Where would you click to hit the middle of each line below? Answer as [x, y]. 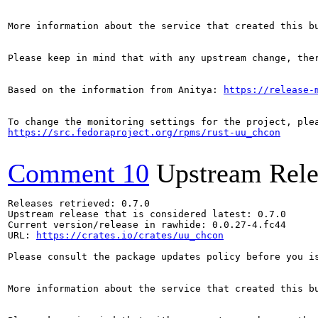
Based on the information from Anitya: [116, 90]
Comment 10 [78, 173]
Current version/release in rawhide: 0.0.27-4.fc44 [147, 225]
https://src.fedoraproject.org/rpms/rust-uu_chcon [144, 132]
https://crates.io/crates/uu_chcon [130, 235]
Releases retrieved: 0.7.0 [79, 203]
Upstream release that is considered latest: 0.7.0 [147, 214]
